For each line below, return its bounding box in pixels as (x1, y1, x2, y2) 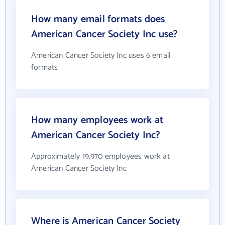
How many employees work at (31, 112, 164, 129)
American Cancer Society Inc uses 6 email (31, 49, 171, 62)
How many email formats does (31, 11, 165, 28)
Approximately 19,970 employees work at (31, 150, 170, 163)
